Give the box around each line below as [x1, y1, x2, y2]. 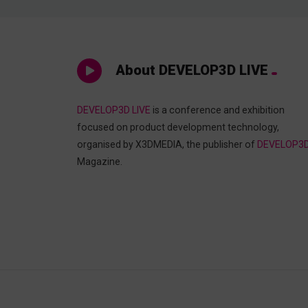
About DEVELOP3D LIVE [115, 61, 268, 78]
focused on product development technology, [77, 122, 279, 133]
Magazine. [77, 156, 122, 168]
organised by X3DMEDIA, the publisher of [77, 139, 257, 151]
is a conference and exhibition [151, 104, 285, 116]
